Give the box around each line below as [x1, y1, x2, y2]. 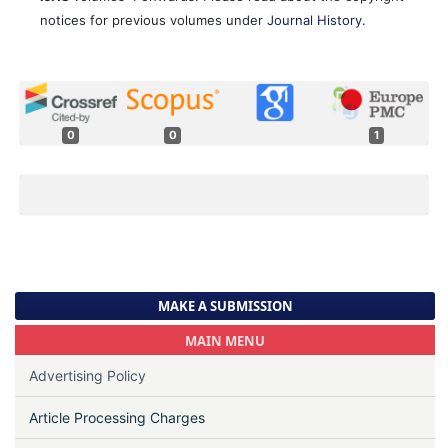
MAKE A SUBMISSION [157, 297, 293, 316]
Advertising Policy [28, 366, 146, 384]
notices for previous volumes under [40, 12, 267, 29]
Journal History [267, 12, 362, 29]
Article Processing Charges [28, 408, 205, 426]
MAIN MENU [185, 331, 265, 350]
